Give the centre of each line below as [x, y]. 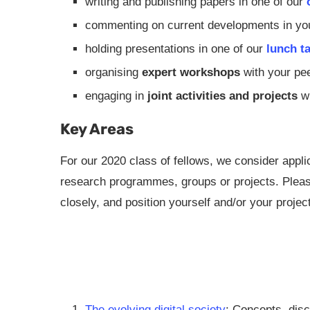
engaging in [116, 96]
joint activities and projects [222, 96]
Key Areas [97, 129]
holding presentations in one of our [176, 49]
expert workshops [191, 72]
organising [113, 72]
